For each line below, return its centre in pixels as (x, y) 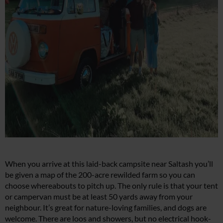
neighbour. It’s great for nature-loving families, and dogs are (106, 208)
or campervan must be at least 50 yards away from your (99, 197)
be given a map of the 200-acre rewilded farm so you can (100, 175)
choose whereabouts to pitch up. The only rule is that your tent (111, 186)
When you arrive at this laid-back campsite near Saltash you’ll (109, 164)
